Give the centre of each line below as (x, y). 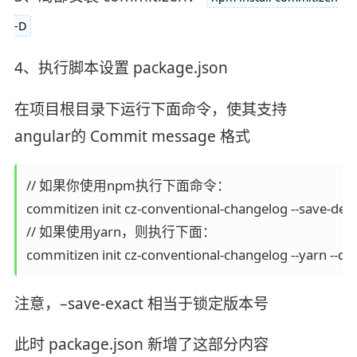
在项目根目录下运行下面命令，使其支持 (150, 109)
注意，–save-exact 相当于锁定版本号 (141, 303)
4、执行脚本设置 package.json (121, 67)
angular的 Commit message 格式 (132, 136)
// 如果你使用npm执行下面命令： (128, 185)
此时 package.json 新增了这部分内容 (141, 345)
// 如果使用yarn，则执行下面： (121, 231)
